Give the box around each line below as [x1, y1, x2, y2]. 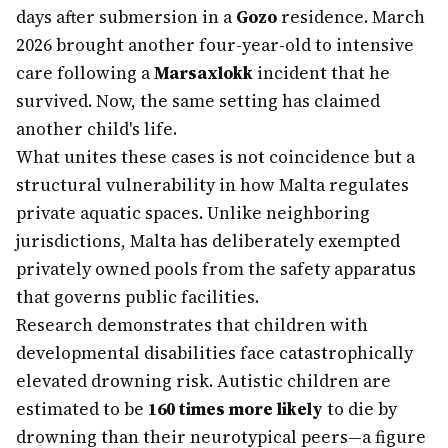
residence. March [277, 5, 425, 29]
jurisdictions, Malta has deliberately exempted [16, 229, 400, 253]
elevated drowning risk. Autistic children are [16, 369, 391, 393]
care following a [16, 61, 154, 85]
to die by [323, 397, 397, 421]
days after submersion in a [16, 5, 236, 29]
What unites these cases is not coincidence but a [16, 145, 415, 169]
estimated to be [16, 397, 148, 421]
